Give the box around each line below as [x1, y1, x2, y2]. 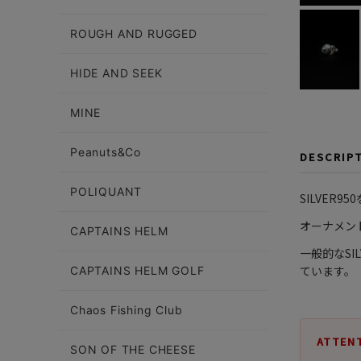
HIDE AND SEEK [70, 66, 163, 80]
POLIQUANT [70, 185, 143, 198]
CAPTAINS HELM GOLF [70, 263, 205, 277]
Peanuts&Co [70, 145, 141, 159]
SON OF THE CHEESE [70, 342, 196, 356]
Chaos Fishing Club [70, 303, 183, 317]
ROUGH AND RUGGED [70, 27, 197, 40]
